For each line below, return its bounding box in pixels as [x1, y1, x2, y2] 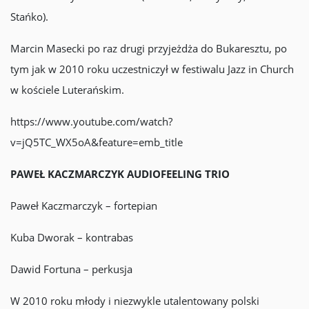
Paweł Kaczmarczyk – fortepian [10, 199, 157, 212]
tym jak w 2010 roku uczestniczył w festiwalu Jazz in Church [10, 62, 294, 76]
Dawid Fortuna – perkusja [10, 262, 132, 276]
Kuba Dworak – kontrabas [10, 230, 133, 244]
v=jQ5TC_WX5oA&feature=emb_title [10, 135, 183, 149]
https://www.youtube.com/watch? [10, 114, 172, 128]
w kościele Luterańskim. [10, 83, 124, 97]
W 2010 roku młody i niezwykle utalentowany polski [10, 294, 259, 308]
